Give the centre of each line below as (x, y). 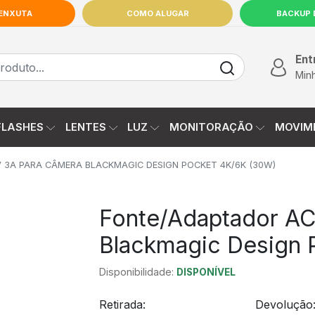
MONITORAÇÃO (212, 127)
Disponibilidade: (138, 272)
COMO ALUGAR (157, 13)
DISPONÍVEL (206, 272)
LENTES (85, 127)
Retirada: (122, 304)
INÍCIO (256, 51)
